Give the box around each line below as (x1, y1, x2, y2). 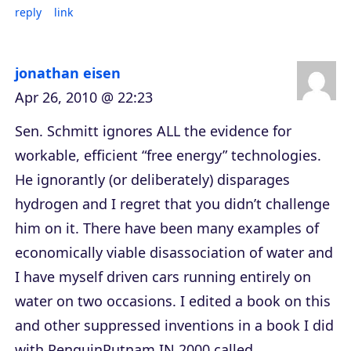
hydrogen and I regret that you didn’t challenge (15, 194, 330, 214)
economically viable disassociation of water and (15, 243, 333, 262)
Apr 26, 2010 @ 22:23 (15, 88, 153, 107)
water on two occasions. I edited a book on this (15, 291, 331, 311)
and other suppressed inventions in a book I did (15, 316, 334, 335)
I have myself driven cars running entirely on (15, 267, 311, 287)
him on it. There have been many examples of (15, 219, 319, 238)
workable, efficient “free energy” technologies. (15, 146, 321, 165)
